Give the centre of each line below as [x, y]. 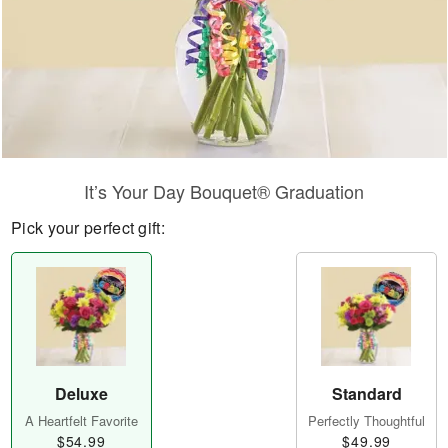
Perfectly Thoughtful [367, 421]
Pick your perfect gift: [88, 227]
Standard [366, 394]
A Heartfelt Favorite [81, 421]
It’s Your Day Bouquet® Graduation [224, 191]
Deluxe [81, 394]
